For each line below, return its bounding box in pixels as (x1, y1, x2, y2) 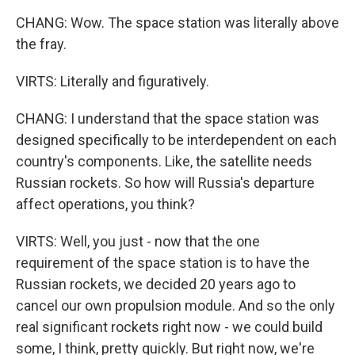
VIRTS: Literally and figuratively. (16, 73, 209, 90)
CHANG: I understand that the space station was (16, 110, 319, 127)
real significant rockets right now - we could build (16, 319, 323, 335)
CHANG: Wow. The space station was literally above (16, 14, 339, 31)
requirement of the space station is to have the (16, 254, 310, 271)
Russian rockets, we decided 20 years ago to (16, 276, 296, 292)
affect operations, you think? (16, 196, 195, 212)
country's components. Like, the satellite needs (16, 153, 312, 170)
